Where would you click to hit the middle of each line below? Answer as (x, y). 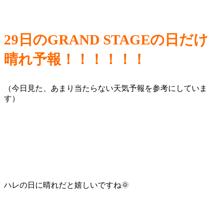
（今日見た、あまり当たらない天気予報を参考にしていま (106, 88)
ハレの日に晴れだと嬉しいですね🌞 (66, 185)
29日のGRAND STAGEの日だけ (106, 39)
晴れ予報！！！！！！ (75, 59)
